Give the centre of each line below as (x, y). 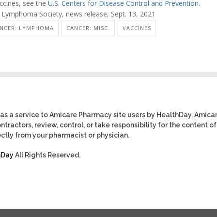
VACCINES (137, 28)
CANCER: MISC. (88, 28)
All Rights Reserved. (47, 155)
